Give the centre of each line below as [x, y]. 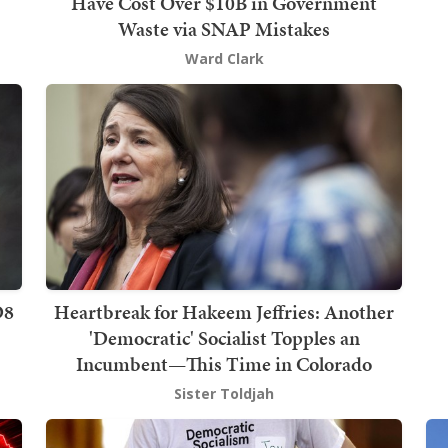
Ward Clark [224, 58]
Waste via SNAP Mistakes [224, 28]
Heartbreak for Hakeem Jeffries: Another [224, 312]
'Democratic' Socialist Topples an [224, 338]
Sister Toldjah [224, 394]
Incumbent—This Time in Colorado [224, 364]
